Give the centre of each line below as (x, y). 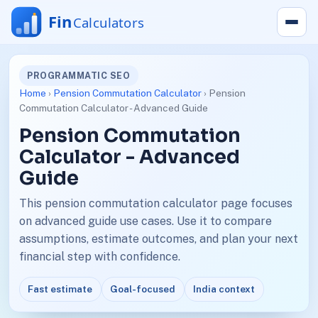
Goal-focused (143, 289)
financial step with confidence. (99, 257)
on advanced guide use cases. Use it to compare (145, 221)
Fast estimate (60, 289)
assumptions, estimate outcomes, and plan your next (158, 239)
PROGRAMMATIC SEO (79, 75)
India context (224, 289)
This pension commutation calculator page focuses (155, 204)
